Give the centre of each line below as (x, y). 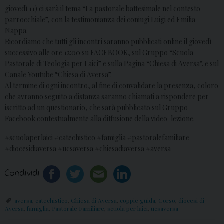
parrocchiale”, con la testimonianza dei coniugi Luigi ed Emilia (100, 20)
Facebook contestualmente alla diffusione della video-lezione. (100, 119)
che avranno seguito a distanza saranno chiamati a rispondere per (107, 97)
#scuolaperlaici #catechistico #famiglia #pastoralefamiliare (97, 138)
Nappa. (16, 31)
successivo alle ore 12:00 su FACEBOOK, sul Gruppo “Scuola (99, 53)
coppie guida (138, 201)
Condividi (22, 174)
